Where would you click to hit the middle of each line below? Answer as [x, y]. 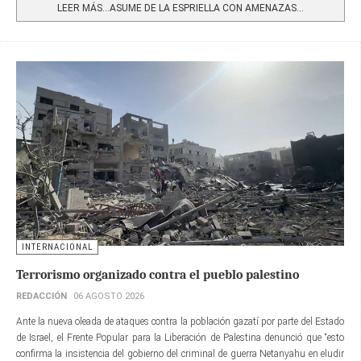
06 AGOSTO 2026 [109, 296]
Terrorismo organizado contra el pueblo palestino [158, 274]
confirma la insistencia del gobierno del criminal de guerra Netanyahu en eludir [180, 353]
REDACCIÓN [41, 296]
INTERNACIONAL [57, 247]
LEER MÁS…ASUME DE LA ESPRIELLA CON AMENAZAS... [180, 8]
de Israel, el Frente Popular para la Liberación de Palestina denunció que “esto [180, 337]
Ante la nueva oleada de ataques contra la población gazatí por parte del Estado [180, 321]
